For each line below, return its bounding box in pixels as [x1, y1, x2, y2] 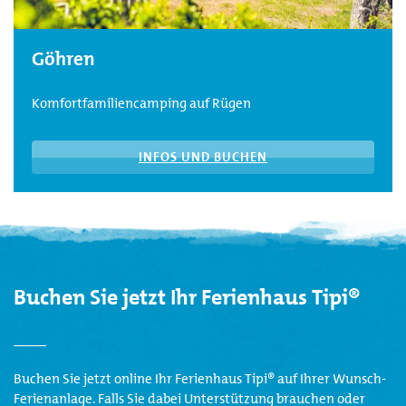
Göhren [32, 45, 100, 72]
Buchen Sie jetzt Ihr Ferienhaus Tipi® [14, 282, 365, 312]
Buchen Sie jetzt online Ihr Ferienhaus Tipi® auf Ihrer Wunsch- [14, 370, 386, 389]
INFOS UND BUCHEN [139, 148, 267, 165]
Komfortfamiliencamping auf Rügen [32, 93, 251, 112]
